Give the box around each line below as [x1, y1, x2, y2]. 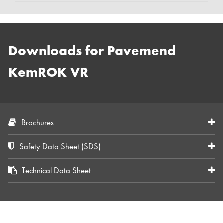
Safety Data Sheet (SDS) [19, 143, 101, 151]
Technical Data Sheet [22, 167, 91, 175]
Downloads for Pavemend [8, 45, 176, 58]
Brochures [21, 119, 54, 127]
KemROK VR [8, 66, 89, 80]
